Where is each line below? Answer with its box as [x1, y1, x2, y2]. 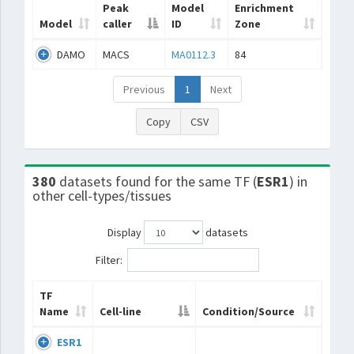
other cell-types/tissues [32, 186, 171, 205]
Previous [123, 82, 165, 96]
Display [107, 224, 144, 239]
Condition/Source [202, 304, 295, 318]
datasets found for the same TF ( [59, 172, 257, 190]
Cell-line [100, 304, 141, 318]
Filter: [96, 252, 122, 267]
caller [103, 17, 132, 31]
